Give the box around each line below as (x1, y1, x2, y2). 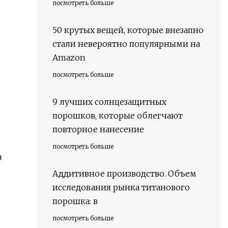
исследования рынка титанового (52, 182, 190, 193)
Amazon (52, 52, 85, 63)
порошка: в (52, 196, 98, 207)
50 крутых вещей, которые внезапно (52, 25, 204, 36)
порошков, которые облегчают (52, 110, 183, 121)
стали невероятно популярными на (52, 39, 200, 49)
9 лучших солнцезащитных (52, 97, 166, 107)
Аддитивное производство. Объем (52, 168, 196, 179)
